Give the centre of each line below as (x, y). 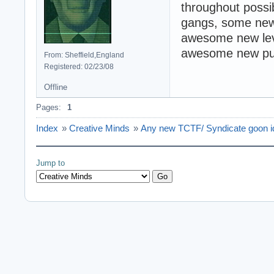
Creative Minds (99, 128)
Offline (56, 87)
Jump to (50, 163)
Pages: (49, 107)
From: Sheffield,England (84, 55)
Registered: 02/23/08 (79, 66)
